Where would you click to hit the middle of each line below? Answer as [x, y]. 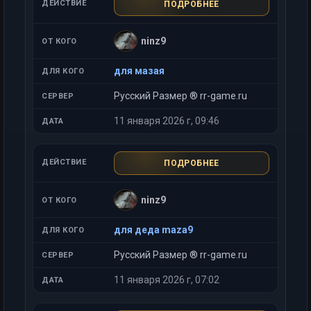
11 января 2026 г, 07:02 [167, 280]
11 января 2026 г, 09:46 [167, 121]
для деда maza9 [153, 230]
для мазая [139, 71]
